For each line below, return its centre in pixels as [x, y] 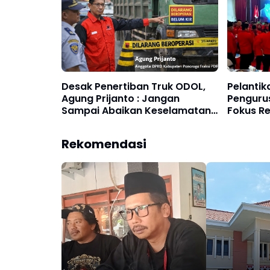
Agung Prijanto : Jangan [121, 99]
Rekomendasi [104, 144]
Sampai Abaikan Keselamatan [136, 111]
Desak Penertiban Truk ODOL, [133, 87]
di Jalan [81, 123]
